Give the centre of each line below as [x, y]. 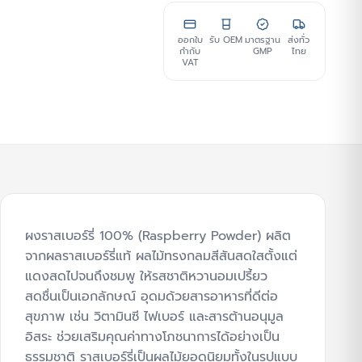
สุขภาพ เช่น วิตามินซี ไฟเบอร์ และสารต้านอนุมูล [154, 316]
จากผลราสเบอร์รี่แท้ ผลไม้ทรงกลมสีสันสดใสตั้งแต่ [161, 256]
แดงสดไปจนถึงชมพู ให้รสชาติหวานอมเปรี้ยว [146, 276]
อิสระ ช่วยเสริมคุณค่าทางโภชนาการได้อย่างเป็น [152, 337]
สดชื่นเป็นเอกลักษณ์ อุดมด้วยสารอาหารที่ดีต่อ [152, 296]
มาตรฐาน [262, 40]
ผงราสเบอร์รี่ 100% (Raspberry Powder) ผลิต [158, 236]
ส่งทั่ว [299, 40]
